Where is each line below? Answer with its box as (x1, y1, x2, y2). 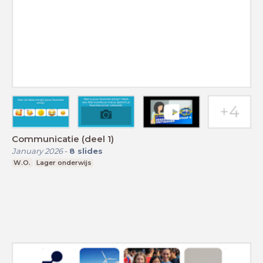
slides (77, 146, 103, 156)
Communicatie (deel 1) (12, 133, 114, 144)
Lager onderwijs (36, 158, 92, 167)
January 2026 (12, 146, 63, 156)
